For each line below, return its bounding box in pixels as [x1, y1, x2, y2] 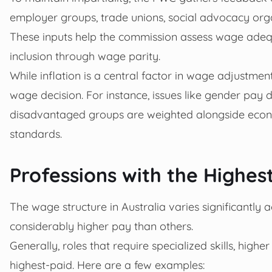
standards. [10, 126, 62, 140]
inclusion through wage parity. [10, 49, 160, 63]
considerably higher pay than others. [10, 219, 193, 233]
